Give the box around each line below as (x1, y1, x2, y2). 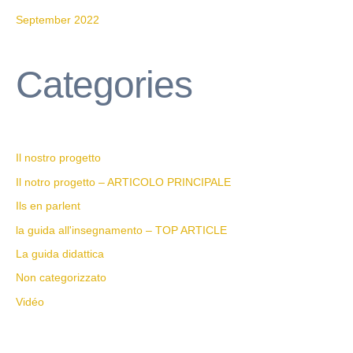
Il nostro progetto (16, 152, 101, 165)
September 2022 (16, 14, 99, 26)
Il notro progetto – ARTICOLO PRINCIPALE (16, 176, 231, 188)
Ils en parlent (16, 200, 80, 213)
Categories (16, 64, 192, 106)
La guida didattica (16, 247, 104, 260)
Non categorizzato (16, 272, 106, 284)
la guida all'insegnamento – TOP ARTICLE (16, 224, 227, 236)
